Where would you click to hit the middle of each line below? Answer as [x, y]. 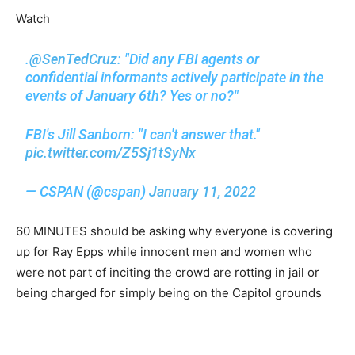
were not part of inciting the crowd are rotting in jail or [168, 272]
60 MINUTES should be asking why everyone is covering [174, 231]
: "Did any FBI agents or [189, 59]
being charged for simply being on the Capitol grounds [169, 292]
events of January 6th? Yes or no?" [132, 95]
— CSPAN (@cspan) [88, 191]
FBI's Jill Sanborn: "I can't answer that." [143, 134]
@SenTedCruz [74, 59]
